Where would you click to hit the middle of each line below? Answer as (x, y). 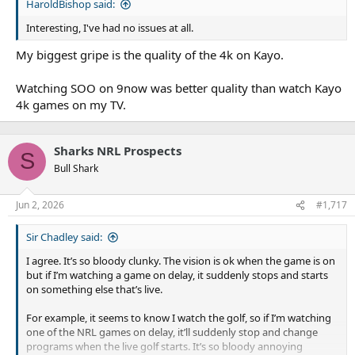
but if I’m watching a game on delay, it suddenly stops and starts (177, 275)
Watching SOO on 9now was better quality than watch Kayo (179, 88)
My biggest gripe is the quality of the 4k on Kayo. (150, 54)
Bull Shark (76, 168)
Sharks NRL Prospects (118, 150)
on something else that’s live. (94, 290)
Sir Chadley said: (64, 237)
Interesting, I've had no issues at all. (110, 28)
